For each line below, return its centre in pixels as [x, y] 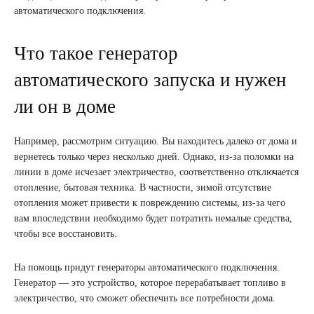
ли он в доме [65, 107]
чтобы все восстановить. [66, 234]
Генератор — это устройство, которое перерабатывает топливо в [150, 283]
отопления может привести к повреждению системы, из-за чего [150, 203]
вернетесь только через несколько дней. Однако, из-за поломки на [154, 157]
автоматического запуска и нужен [150, 80]
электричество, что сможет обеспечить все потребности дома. [145, 299]
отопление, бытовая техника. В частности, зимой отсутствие [143, 188]
